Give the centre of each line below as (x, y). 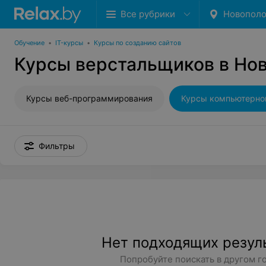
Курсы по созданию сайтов (137, 43)
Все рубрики (148, 14)
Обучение (29, 43)
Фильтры (57, 146)
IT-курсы (69, 43)
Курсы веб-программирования (89, 98)
